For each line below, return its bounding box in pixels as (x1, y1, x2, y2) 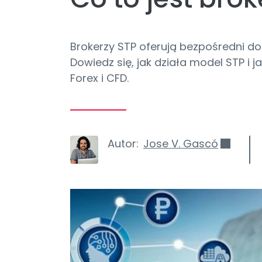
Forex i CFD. (70, 71, 129, 85)
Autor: (108, 136, 139, 151)
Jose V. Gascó (143, 136, 218, 151)
